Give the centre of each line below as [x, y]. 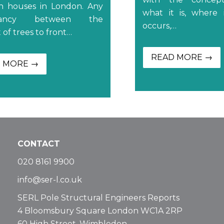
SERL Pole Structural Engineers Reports [98, 197]
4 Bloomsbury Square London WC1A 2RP [100, 210]
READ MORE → [182, 57]
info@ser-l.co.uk [49, 179]
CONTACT [38, 143]
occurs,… [160, 25]
